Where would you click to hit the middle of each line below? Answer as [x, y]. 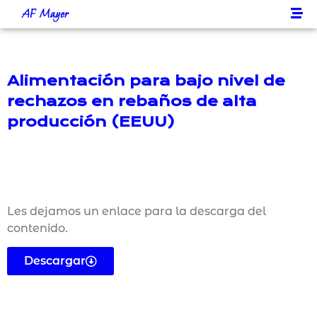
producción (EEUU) [91, 122]
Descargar [55, 261]
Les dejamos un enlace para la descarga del [137, 211]
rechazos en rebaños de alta [132, 101]
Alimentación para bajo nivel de [146, 81]
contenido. [38, 228]
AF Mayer [45, 14]
